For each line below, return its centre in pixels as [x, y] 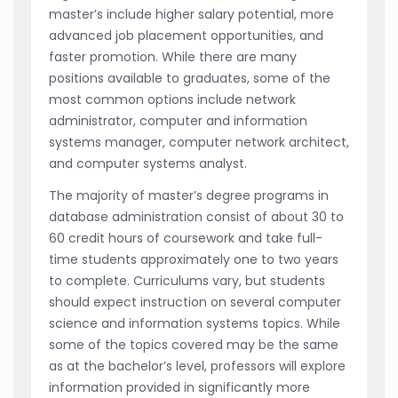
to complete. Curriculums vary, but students [187, 280]
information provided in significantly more [179, 387]
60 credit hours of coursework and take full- [186, 238]
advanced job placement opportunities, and [186, 35]
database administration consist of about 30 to [196, 216]
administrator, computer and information [178, 120]
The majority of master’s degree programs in [189, 195]
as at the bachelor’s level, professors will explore [197, 366]
